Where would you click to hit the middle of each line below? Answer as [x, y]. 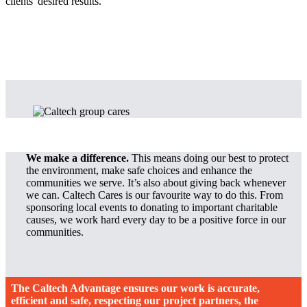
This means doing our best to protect [209, 158]
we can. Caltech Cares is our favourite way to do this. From [155, 195]
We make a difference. [78, 158]
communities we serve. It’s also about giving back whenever [156, 183]
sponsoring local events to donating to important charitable [152, 208]
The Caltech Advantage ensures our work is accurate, [135, 288]
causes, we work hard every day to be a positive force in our [156, 220]
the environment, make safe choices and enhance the [139, 171]
